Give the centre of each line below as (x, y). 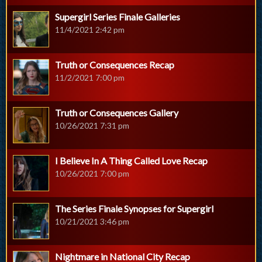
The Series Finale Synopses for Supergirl (134, 209)
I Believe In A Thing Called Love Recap (131, 161)
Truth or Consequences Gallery (117, 113)
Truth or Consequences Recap (115, 65)
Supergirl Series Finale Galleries (118, 17)
